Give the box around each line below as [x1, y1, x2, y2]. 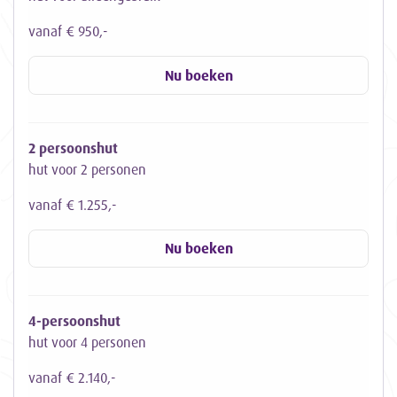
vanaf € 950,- [28, 22, 108, 41]
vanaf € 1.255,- [28, 195, 117, 214]
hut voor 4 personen [28, 332, 146, 351]
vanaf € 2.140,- [28, 368, 116, 386]
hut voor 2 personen [28, 160, 146, 178]
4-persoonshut [28, 311, 121, 330]
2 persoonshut [28, 138, 118, 157]
